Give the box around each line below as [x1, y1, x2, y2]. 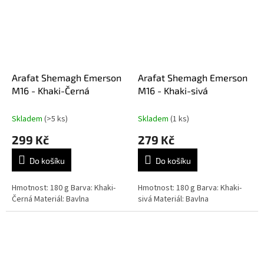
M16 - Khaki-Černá [12, 84, 90, 96]
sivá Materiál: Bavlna [138, 193, 209, 205]
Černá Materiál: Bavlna [12, 193, 89, 205]
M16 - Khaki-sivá [138, 84, 208, 96]
